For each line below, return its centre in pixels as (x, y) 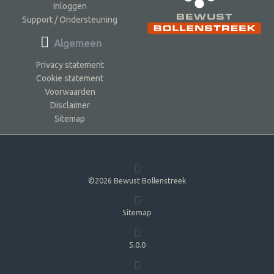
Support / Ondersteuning (70, 19)
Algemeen (77, 43)
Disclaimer (70, 105)
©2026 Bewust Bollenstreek (137, 180)
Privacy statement (70, 65)
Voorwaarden (70, 91)
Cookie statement (70, 78)
